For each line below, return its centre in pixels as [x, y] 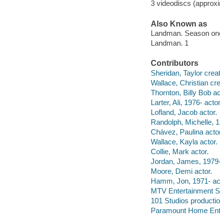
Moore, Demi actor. [181, 171]
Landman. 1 [169, 43]
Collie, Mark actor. [179, 152]
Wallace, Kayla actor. [184, 142]
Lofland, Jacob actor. [184, 112]
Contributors [174, 63]
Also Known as [179, 24]
